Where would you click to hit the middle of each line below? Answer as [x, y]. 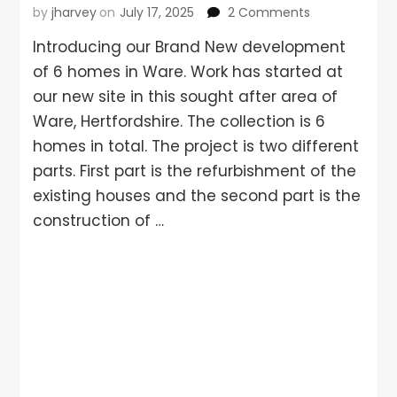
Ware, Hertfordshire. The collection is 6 [179, 122]
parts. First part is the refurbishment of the [195, 171]
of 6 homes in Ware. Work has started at [188, 72]
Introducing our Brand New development [190, 47]
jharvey [74, 13]
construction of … [99, 221]
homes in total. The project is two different [196, 147]
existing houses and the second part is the [197, 196]
